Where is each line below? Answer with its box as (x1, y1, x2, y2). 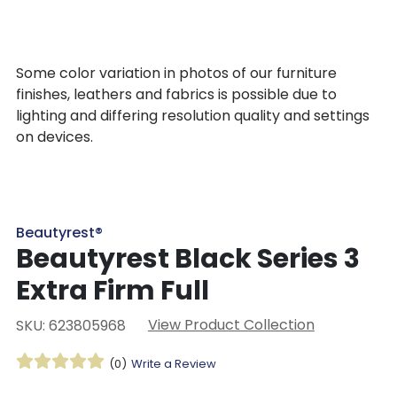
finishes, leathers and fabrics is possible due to (15, 84, 337, 105)
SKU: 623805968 (15, 315, 126, 336)
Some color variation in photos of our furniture (15, 63, 337, 84)
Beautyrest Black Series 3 (15, 239, 360, 277)
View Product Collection (147, 314, 315, 335)
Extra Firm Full (15, 271, 209, 309)
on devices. (15, 127, 93, 148)
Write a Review (130, 354, 216, 372)
